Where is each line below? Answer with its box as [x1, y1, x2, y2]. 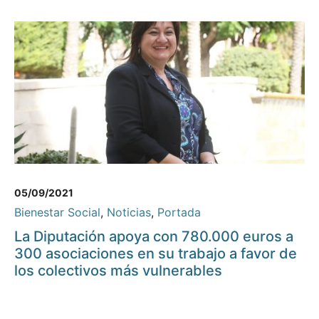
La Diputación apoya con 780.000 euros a [14, 228, 293, 246]
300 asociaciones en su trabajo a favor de [14, 245, 297, 263]
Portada [157, 205, 201, 220]
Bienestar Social [14, 205, 100, 220]
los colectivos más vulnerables [14, 262, 222, 280]
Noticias [107, 205, 151, 220]
